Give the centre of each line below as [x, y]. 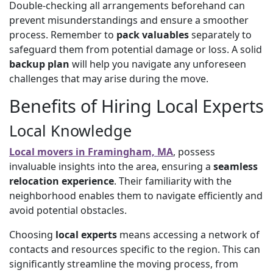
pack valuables [153, 34]
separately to [220, 34]
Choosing [32, 234]
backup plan [39, 64]
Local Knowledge [70, 130]
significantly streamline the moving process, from [124, 264]
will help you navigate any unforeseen [158, 64]
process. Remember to [63, 34]
